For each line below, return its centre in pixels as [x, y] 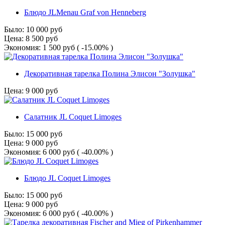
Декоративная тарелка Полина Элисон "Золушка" [110, 74]
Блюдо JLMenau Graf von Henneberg [85, 13]
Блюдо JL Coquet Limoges [67, 178]
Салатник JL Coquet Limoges [73, 117]
